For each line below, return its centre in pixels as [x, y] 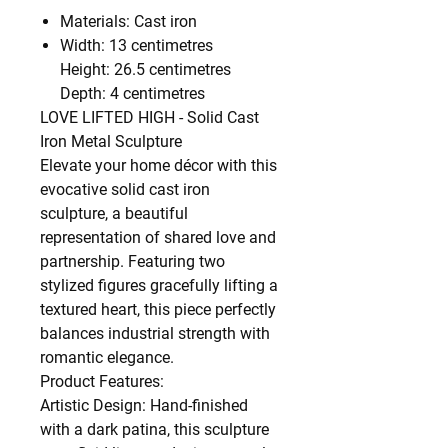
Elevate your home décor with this [158, 165]
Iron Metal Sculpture [111, 141]
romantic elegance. [107, 357]
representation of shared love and [158, 237]
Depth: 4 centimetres [132, 93]
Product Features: [102, 381]
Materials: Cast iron [128, 21]
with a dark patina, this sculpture [154, 429]
